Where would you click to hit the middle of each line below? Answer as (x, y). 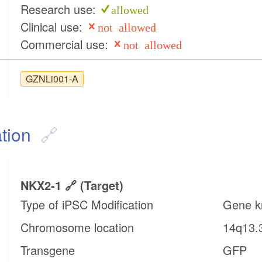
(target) (100, 185)
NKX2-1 (41, 185)
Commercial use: (66, 44)
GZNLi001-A (52, 79)
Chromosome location (77, 227)
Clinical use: (54, 27)
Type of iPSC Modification (87, 204)
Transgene (48, 250)
